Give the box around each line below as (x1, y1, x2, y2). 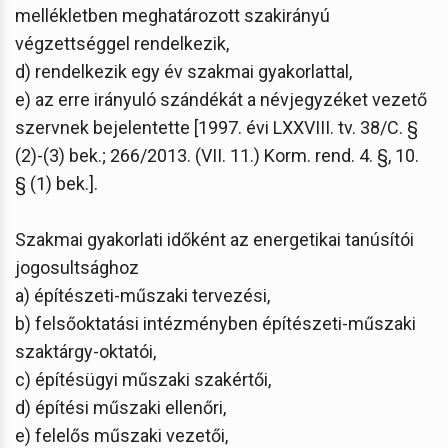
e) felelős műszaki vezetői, (15, 424, 228, 446)
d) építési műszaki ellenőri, (15, 396, 226, 418)
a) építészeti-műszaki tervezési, (15, 284, 270, 306)
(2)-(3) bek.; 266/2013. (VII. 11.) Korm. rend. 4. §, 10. (15, 144, 419, 166)
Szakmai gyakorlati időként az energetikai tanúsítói (15, 228, 414, 250)
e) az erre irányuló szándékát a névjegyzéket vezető (15, 88, 427, 110)
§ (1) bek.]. (15, 172, 98, 194)
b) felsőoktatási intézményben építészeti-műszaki (15, 312, 416, 334)
